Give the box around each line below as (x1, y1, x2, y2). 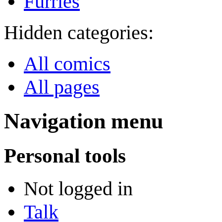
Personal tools (4, 144, 126, 167)
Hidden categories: (4, 21, 154, 44)
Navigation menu (4, 109, 163, 134)
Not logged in (24, 177, 133, 200)
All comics (24, 53, 111, 75)
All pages (24, 76, 100, 99)
